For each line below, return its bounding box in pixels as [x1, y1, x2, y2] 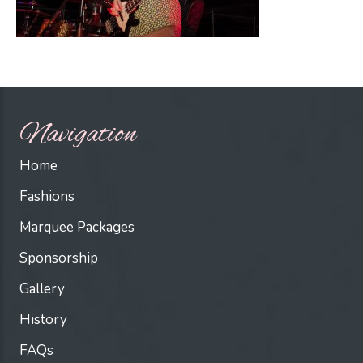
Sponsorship [19, 249, 98, 268]
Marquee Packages [19, 218, 135, 237]
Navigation [19, 117, 136, 154]
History [19, 310, 67, 330]
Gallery [19, 280, 65, 299]
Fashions [19, 187, 75, 207]
